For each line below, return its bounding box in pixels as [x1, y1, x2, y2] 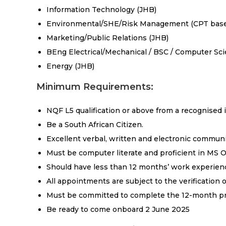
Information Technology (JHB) [46, 5, 156, 14]
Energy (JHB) [46, 61, 94, 71]
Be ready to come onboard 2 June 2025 [46, 204, 190, 214]
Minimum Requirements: [36, 81, 153, 92]
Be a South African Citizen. [46, 120, 143, 129]
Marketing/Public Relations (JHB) [46, 33, 168, 42]
